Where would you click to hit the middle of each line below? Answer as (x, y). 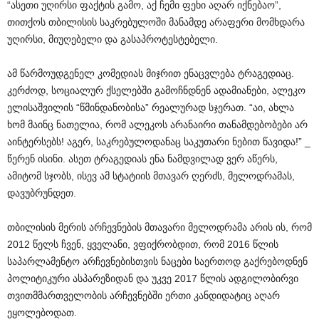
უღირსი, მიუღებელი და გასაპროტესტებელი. (113, 39)
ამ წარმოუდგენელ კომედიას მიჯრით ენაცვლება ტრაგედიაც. (151, 73)
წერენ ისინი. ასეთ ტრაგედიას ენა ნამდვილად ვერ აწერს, (142, 159)
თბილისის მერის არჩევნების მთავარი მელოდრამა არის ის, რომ (159, 227)
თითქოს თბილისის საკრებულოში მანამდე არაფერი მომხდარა (156, 22)
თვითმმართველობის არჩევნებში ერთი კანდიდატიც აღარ (143, 296)
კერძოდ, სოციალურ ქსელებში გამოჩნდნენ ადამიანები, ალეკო (156, 90)
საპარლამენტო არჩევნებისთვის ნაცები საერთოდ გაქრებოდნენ (157, 261)
